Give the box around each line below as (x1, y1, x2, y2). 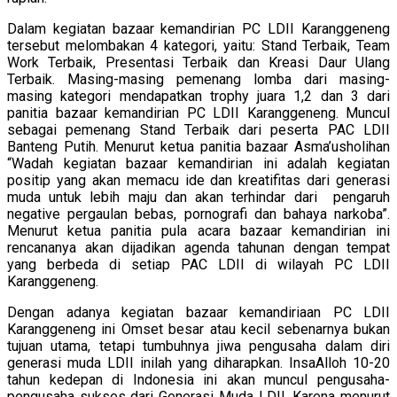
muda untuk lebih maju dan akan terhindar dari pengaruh (7, 189, 390, 206)
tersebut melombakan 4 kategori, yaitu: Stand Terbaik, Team (7, 37, 390, 55)
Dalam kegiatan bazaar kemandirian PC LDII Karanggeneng (7, 20, 390, 38)
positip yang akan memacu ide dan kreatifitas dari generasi (7, 172, 390, 190)
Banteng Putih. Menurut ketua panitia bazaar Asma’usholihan (7, 138, 390, 156)
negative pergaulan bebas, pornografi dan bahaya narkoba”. (7, 206, 390, 223)
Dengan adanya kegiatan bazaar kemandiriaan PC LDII (7, 304, 390, 322)
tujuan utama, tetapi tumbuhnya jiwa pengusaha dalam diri (7, 338, 390, 355)
